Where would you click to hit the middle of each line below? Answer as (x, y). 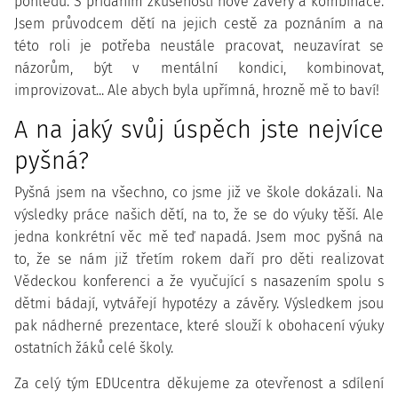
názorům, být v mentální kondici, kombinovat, (199, 68)
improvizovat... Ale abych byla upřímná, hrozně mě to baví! (197, 90)
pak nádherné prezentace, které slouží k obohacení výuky (199, 326)
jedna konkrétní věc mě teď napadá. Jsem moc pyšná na (199, 237)
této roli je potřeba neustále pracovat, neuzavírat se (199, 46)
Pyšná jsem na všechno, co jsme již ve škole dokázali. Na (199, 192)
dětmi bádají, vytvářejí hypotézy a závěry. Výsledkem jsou (199, 303)
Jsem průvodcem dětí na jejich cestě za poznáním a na (199, 24)
